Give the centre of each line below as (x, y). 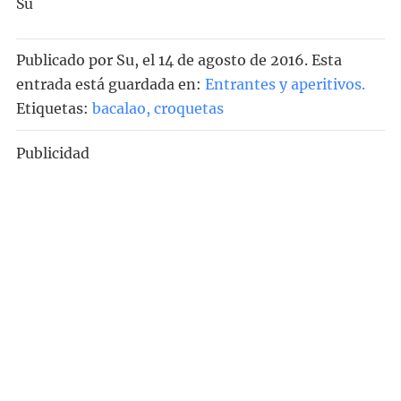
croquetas (188, 108)
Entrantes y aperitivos (283, 84)
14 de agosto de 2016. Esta (250, 60)
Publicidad (52, 154)
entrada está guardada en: (108, 84)
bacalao (119, 108)
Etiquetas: (54, 108)
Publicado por (66, 60)
